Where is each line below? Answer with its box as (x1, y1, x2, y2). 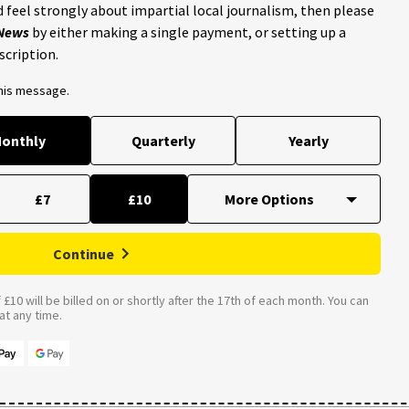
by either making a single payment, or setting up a (29, 23, 346, 42)
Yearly (288, 131, 329, 151)
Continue (53, 245, 114, 264)
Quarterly (131, 131, 195, 151)
